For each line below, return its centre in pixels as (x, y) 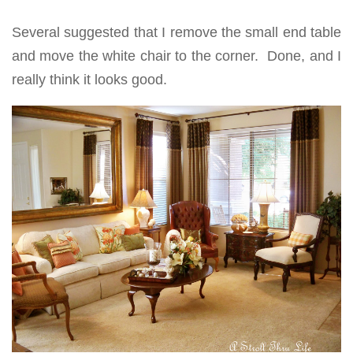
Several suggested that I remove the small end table (176, 32)
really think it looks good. (91, 79)
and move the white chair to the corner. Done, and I (176, 56)
